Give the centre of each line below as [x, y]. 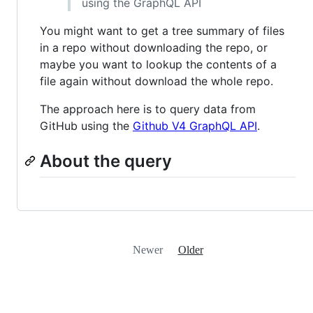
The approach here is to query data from [148, 109]
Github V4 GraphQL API [195, 126]
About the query [106, 161]
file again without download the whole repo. [156, 81]
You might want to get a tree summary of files [162, 31]
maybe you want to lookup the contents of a [158, 65]
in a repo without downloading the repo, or [154, 48]
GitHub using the [86, 126]
